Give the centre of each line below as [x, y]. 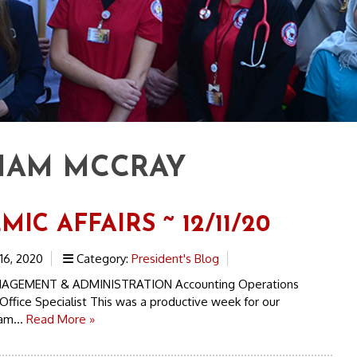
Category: [102, 259]
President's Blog [175, 259]
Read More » [60, 320]
